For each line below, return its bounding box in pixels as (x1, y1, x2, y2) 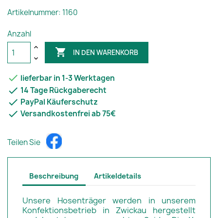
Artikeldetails (94, 171, 142, 181)
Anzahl (7, 29, 31, 39)
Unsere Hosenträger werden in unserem (22, 195, 196, 206)
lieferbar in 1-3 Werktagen (19, 73, 115, 84)
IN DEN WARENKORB (73, 48, 139, 57)
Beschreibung (29, 171, 79, 181)
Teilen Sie (7, 137, 40, 147)
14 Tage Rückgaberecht (19, 85, 107, 95)
